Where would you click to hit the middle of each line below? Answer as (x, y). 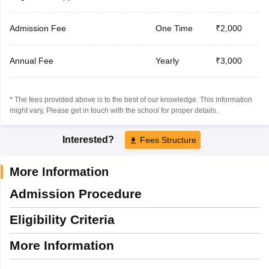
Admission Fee (38, 28)
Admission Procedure (75, 193)
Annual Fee (31, 60)
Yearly (167, 60)
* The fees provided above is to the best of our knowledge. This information (131, 99)
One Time (174, 28)
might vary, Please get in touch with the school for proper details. (113, 110)
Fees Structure (168, 140)
